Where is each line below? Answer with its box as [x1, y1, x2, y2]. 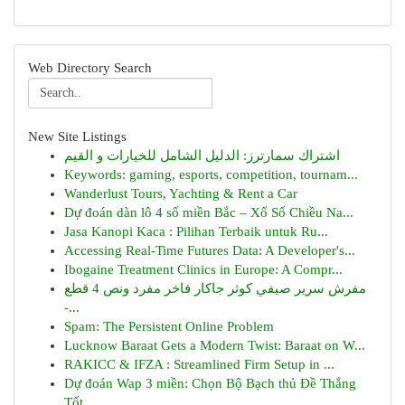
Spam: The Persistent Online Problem [64, 319, 274, 334]
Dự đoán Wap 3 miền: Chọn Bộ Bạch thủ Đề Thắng [64, 376, 356, 391]
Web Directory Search [28, 61, 152, 75]
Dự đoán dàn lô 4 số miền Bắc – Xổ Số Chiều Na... [64, 205, 353, 220]
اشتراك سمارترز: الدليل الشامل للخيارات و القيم [64, 148, 340, 163]
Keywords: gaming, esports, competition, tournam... [64, 167, 358, 182]
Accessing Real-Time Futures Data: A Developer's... [64, 243, 355, 258]
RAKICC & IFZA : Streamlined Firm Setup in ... [64, 357, 334, 372]
